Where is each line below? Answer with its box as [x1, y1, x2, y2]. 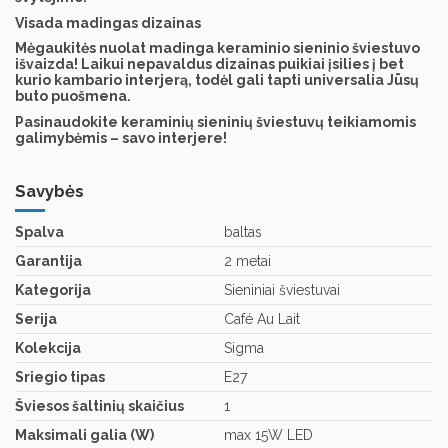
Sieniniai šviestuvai [224, 282, 340, 299]
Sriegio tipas [15, 369, 105, 386]
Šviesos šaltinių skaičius [15, 398, 184, 415]
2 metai [224, 253, 271, 270]
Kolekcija [15, 340, 81, 357]
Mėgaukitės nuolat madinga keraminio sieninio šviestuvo [15, 40, 420, 57]
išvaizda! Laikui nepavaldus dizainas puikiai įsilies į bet [15, 56, 404, 73]
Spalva [15, 224, 64, 241]
